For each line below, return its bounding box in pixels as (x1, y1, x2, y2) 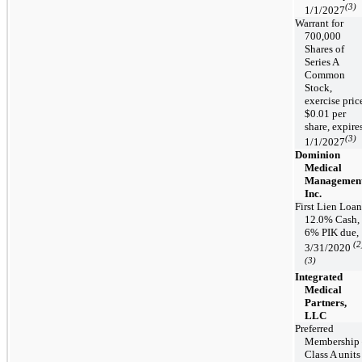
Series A (305, 55, 339, 68)
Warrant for (295, 16, 343, 29)
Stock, (305, 81, 332, 94)
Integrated (295, 270, 343, 283)
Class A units (305, 347, 360, 360)
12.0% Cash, (305, 213, 360, 225)
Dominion (295, 148, 340, 161)
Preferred (295, 322, 334, 335)
